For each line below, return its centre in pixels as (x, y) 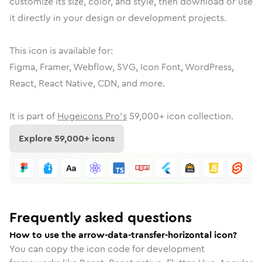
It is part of (32, 116)
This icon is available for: (61, 51)
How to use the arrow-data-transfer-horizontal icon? (123, 235)
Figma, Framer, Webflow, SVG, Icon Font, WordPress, (122, 67)
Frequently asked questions (101, 217)
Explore (37, 138)
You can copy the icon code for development (107, 249)
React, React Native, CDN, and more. (87, 83)
